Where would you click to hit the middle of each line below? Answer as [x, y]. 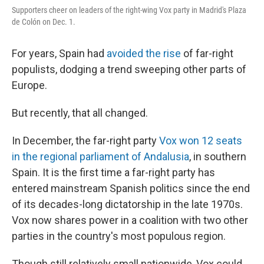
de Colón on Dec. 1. [44, 22]
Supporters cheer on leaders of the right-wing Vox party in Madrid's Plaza [129, 10]
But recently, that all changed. [80, 113]
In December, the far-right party [85, 140]
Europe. [29, 85]
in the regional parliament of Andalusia [100, 156]
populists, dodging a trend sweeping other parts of [129, 69]
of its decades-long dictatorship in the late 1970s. [127, 204]
